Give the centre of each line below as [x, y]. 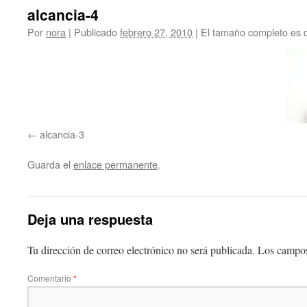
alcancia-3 [62, 134]
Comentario [50, 278]
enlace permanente [115, 164]
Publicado [96, 32]
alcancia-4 [63, 14]
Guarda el [50, 164]
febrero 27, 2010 [156, 32]
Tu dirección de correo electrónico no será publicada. [141, 250]
